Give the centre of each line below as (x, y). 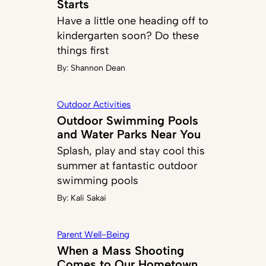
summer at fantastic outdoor (127, 166)
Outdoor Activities (94, 105)
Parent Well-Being (94, 235)
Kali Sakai (89, 198)
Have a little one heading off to (133, 21)
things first (83, 51)
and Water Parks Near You (129, 134)
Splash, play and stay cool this (131, 151)
